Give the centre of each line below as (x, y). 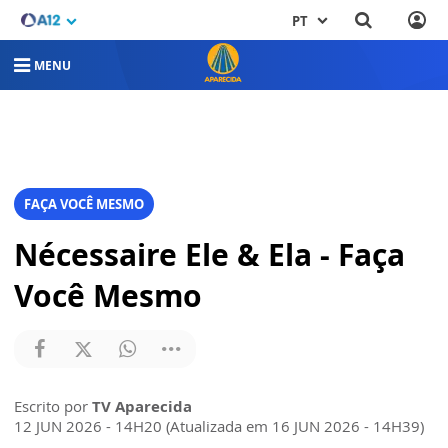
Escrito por (53, 406)
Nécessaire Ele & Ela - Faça (209, 254)
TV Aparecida (142, 406)
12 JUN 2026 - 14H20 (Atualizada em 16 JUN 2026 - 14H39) (219, 426)
